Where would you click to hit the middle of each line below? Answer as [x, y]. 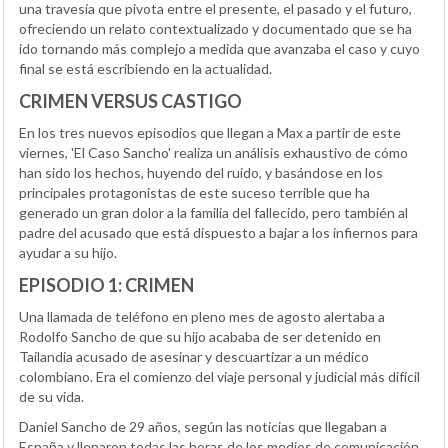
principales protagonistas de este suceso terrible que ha [194, 192]
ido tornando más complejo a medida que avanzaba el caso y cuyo [219, 48]
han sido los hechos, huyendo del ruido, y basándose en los [201, 172]
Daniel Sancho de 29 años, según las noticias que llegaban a [203, 426]
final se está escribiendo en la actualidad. [145, 68]
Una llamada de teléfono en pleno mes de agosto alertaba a [202, 316]
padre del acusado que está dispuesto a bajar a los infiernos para [218, 232]
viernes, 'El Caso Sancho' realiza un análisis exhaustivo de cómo [213, 152]
